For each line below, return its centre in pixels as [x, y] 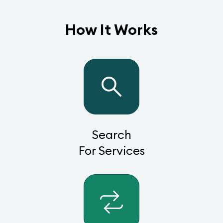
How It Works [111, 29]
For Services [111, 150]
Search [111, 134]
